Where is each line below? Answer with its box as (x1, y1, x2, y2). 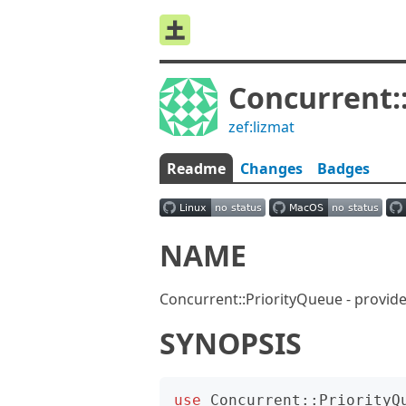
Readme (167, 159, 226, 179)
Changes (240, 159, 303, 179)
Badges (317, 159, 370, 179)
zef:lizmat (228, 117, 295, 137)
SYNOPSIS (159, 324, 302, 362)
